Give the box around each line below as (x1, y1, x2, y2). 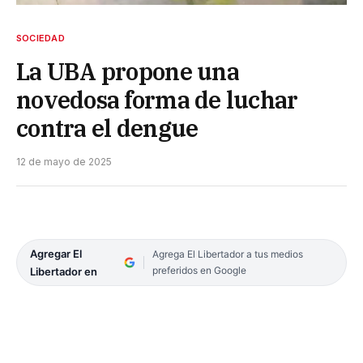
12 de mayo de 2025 (16, 155, 112, 168)
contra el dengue (16, 112, 199, 143)
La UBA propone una (16, 55, 239, 87)
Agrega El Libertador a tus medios (152, 247, 303, 260)
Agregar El (30, 246, 82, 260)
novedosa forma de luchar (16, 83, 298, 115)
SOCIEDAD (16, 32, 65, 44)
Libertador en (30, 264, 97, 278)
